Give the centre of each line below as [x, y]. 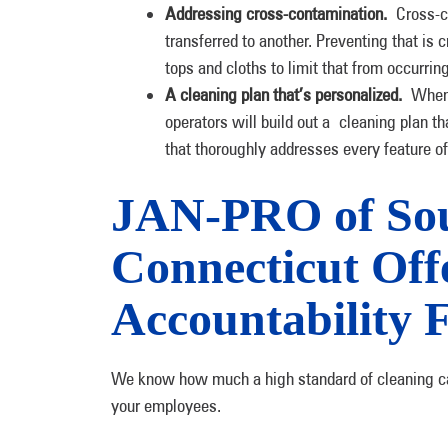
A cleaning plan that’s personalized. [288, 94]
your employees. [166, 405]
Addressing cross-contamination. [280, 13]
